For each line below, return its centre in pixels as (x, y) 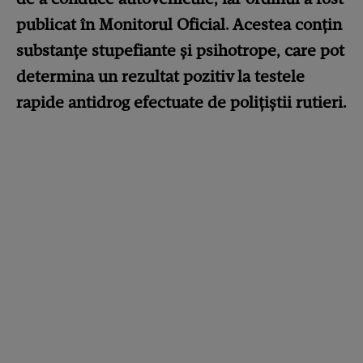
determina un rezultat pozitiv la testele (160, 76)
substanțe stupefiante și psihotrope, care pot (180, 50)
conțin (318, 24)
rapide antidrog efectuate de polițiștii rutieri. (181, 102)
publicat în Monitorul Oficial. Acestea (154, 24)
